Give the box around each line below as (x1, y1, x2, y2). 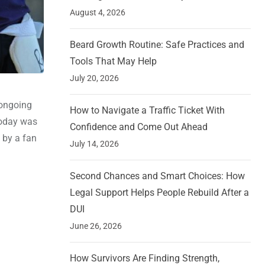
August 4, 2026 (70, 8, 125, 18)
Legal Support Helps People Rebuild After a (70, 187, 249, 199)
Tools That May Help (70, 56, 157, 67)
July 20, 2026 (70, 73, 119, 83)
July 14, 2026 (70, 139, 119, 149)
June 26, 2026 (70, 221, 122, 231)
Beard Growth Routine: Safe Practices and (70, 39, 244, 51)
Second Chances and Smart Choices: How (70, 170, 245, 182)
